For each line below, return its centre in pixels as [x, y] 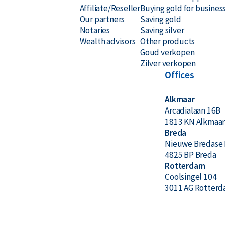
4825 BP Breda [191, 155]
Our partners [102, 19]
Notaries [95, 30]
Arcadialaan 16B [193, 110]
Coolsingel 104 [191, 177]
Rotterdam [185, 166]
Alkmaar [180, 99]
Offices [180, 75]
